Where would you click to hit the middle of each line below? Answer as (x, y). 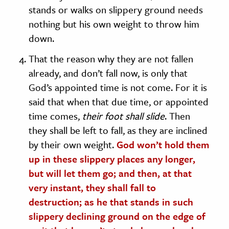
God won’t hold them (163, 144)
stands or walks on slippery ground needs (116, 9)
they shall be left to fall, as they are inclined (118, 130)
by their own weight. (73, 144)
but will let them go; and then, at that (110, 173)
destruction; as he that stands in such (111, 201)
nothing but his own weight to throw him (114, 24)
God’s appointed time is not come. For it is (118, 87)
